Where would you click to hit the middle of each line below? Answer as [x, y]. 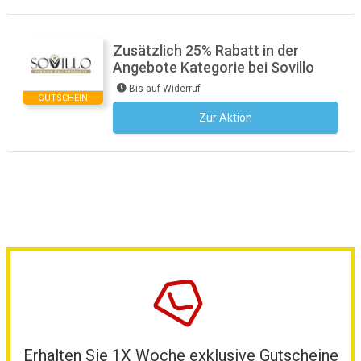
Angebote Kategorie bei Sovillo [214, 67]
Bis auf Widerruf [165, 89]
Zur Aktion [226, 118]
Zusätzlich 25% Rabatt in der [206, 50]
